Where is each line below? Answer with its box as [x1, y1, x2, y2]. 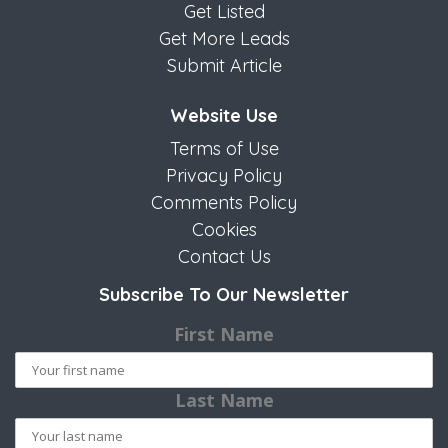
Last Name [174, 387, 274, 412]
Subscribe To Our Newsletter [99, 282, 349, 306]
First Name [174, 321, 274, 346]
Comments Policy [151, 190, 297, 214]
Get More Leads [158, 26, 290, 50]
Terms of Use [169, 136, 279, 160]
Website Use [170, 103, 278, 127]
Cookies [191, 217, 257, 241]
